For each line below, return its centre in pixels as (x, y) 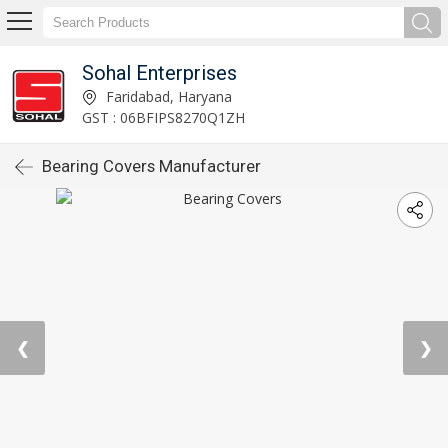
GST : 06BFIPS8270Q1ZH (163, 117)
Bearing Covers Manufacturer (151, 166)
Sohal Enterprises (159, 72)
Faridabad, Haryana (166, 96)
